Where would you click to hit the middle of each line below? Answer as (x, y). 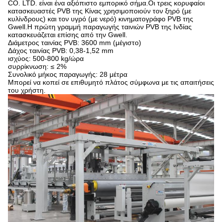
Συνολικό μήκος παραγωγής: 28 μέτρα (68, 74)
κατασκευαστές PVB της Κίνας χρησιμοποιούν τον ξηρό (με (100, 11)
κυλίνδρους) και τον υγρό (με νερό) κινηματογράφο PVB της (101, 19)
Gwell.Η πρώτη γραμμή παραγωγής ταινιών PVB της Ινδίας (100, 27)
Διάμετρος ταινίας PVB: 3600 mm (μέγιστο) (75, 43)
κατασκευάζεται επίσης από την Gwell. (68, 35)
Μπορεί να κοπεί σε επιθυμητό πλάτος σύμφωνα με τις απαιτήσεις (111, 82)
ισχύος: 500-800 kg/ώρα (46, 58)
